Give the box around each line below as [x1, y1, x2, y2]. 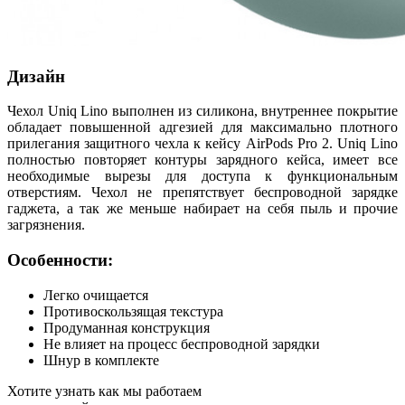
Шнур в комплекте [43, 352, 159, 368]
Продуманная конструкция [43, 319, 210, 335]
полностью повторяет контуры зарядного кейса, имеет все [7, 152, 398, 168]
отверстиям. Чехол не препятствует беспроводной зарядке [7, 184, 398, 201]
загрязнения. [7, 217, 85, 233]
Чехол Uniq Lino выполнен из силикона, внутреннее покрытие [7, 103, 398, 119]
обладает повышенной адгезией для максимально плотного [7, 119, 398, 136]
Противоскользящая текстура [43, 303, 223, 319]
